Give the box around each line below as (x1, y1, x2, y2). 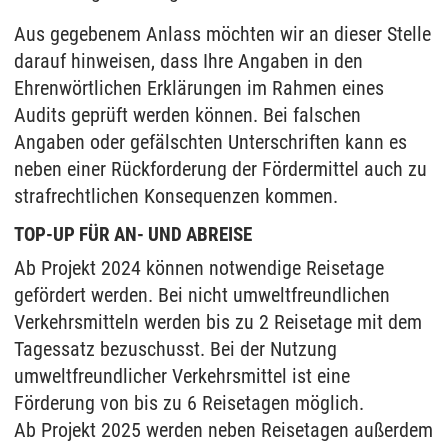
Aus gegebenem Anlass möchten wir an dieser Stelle (14, 22, 431, 47)
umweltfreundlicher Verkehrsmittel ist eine (14, 364, 350, 389)
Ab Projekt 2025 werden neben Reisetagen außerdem (14, 418, 433, 443)
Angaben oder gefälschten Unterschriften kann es (14, 130, 407, 155)
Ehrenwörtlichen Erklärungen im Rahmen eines (14, 76, 384, 101)
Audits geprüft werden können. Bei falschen (14, 103, 361, 128)
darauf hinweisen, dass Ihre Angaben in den (14, 49, 363, 74)
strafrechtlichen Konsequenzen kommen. (14, 184, 338, 209)
